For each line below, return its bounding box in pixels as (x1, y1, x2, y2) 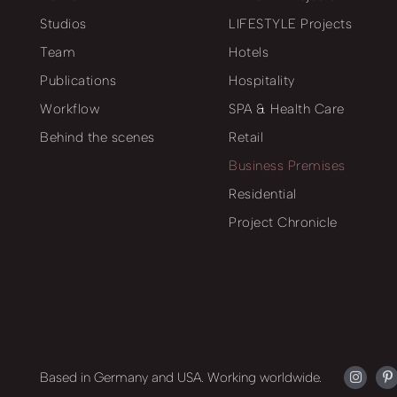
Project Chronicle (229, 214, 338, 230)
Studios (40, 15, 87, 32)
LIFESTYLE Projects (229, 15, 352, 32)
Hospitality (229, 72, 295, 89)
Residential (229, 185, 297, 202)
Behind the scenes (40, 128, 155, 145)
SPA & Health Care (229, 100, 345, 117)
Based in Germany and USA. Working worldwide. (40, 370, 322, 386)
